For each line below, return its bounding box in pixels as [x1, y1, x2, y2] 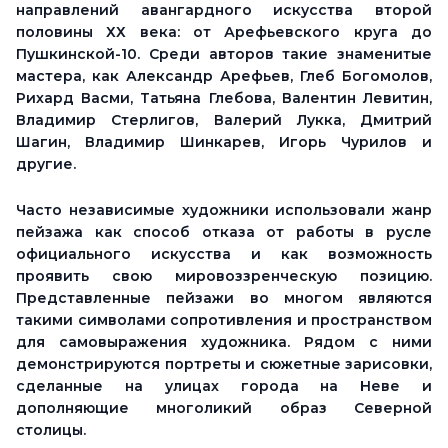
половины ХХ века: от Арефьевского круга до [16, 23, 432, 41]
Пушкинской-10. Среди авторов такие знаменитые [16, 45, 432, 63]
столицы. [16, 421, 90, 439]
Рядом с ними [304, 333, 432, 351]
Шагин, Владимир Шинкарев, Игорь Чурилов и [16, 133, 432, 151]
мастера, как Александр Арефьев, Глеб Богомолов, [16, 67, 432, 85]
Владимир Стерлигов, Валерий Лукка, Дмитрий [16, 111, 432, 129]
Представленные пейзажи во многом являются [16, 289, 432, 307]
